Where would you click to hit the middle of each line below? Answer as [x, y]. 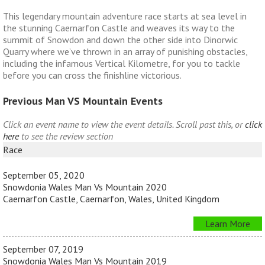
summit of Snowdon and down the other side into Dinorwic [120, 40]
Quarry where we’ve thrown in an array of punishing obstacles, [125, 51]
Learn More [228, 224]
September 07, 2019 [43, 249]
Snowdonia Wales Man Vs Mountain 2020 [85, 187]
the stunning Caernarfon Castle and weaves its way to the [119, 28]
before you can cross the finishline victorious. [92, 75]
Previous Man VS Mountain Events [83, 101]
